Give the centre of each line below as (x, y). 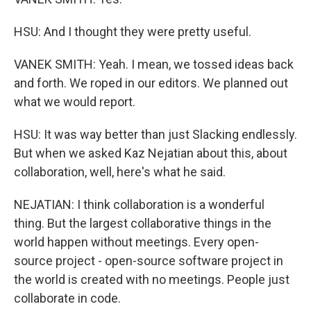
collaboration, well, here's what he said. (120, 172)
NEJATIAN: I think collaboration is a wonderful (139, 204)
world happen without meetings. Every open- (136, 242)
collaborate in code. (67, 298)
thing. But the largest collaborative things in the (143, 223)
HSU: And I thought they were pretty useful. (133, 32)
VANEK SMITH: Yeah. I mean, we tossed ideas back (154, 64)
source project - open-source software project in (149, 261)
